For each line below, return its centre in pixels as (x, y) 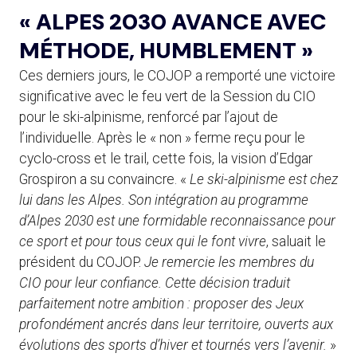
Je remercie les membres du (229, 262)
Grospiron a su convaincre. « (104, 179)
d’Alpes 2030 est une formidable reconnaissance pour (177, 220)
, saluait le (296, 241)
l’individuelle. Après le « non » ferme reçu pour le (162, 137)
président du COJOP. (82, 262)
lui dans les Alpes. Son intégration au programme (164, 200)
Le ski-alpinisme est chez (264, 179)
